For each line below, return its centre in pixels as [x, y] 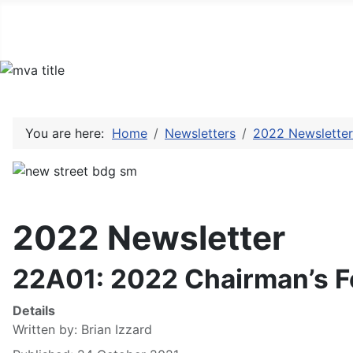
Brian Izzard [117, 330]
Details [34, 311]
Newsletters [200, 134]
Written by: [47, 330]
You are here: [69, 134]
